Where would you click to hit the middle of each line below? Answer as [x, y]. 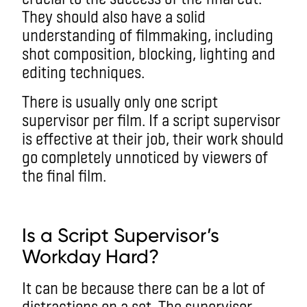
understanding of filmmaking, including [148, 34]
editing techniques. [85, 71]
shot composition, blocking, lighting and [149, 53]
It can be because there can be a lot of [144, 287]
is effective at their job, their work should [153, 138]
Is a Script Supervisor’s [121, 235]
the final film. [64, 175]
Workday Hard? [90, 256]
